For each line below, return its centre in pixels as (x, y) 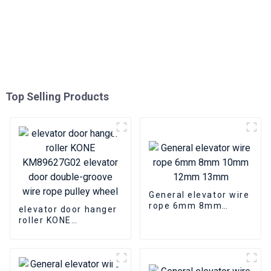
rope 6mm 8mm (185, 205)
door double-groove (64, 242)
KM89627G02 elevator (70, 231)
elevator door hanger (68, 209)
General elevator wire (199, 194)
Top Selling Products (57, 96)
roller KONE (45, 220)
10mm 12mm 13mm (195, 216)
